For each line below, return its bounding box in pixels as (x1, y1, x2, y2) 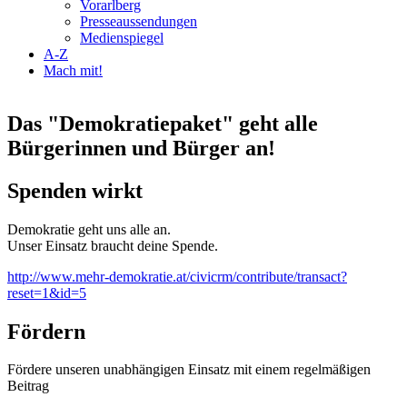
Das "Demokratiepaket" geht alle (7, 111, 318, 135)
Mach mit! (44, 62, 103, 78)
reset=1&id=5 (7, 284, 86, 301)
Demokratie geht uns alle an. (7, 221, 171, 237)
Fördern (7, 319, 85, 343)
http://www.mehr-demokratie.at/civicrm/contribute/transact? (7, 268, 347, 284)
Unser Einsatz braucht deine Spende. (7, 237, 218, 253)
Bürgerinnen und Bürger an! (7, 135, 275, 160)
